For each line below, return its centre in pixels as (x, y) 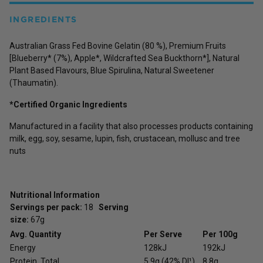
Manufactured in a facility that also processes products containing (131, 126)
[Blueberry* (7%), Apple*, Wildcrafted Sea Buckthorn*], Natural (124, 58)
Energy (23, 247)
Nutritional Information (55, 195)
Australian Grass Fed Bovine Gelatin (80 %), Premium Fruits (118, 45)
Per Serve (163, 234)
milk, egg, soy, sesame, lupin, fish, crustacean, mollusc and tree (125, 138)
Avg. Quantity (36, 234)
